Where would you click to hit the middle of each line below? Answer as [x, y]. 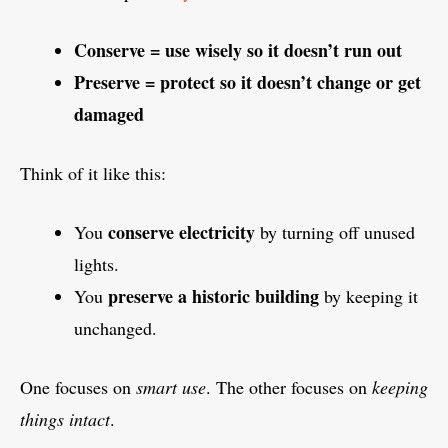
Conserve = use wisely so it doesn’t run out [238, 50]
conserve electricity [181, 232]
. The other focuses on [289, 387]
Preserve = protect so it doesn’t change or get [247, 82]
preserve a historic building [213, 296]
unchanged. [115, 328]
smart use [171, 387]
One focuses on [78, 387]
